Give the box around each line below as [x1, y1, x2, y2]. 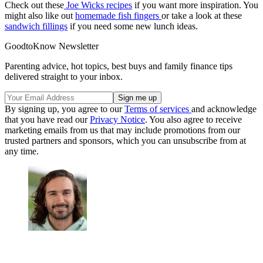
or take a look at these [161, 11, 242, 21]
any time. [5, 146, 39, 157]
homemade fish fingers [75, 11, 161, 21]
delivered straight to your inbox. [5, 72, 123, 82]
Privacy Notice [90, 114, 145, 125]
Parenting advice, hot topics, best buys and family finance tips [5, 61, 232, 72]
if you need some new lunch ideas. [68, 21, 200, 32]
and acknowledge [191, 104, 257, 114]
